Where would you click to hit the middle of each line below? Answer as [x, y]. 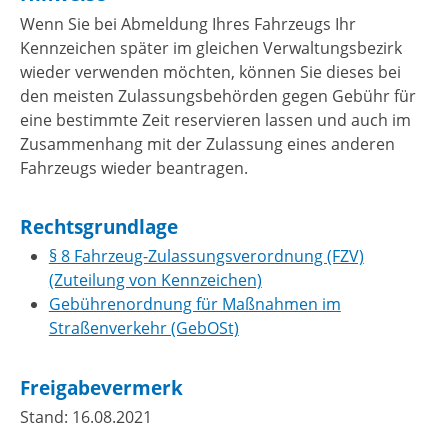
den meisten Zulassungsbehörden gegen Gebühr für [218, 95]
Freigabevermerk [101, 387]
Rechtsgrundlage [99, 226]
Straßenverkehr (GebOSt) [143, 328]
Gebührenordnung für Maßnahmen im [194, 304]
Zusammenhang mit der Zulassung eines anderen [207, 143]
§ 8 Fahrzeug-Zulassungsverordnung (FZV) [206, 256]
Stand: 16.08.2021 [86, 417]
